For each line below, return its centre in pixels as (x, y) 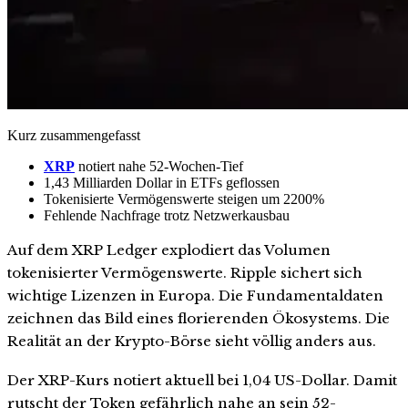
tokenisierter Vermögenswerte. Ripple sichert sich (185, 272)
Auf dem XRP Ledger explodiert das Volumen (169, 250)
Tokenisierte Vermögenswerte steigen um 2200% (184, 199)
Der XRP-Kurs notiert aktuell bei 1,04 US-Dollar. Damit (202, 381)
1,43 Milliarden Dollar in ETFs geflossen (162, 182)
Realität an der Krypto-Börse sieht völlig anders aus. (192, 341)
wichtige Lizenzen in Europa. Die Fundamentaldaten (195, 295)
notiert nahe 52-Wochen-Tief (159, 166)
